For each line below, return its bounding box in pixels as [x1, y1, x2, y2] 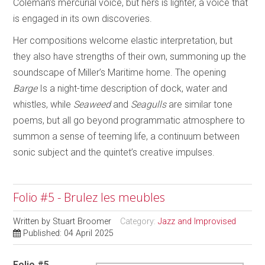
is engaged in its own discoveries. [13, 12, 155, 24]
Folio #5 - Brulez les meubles [13, 189, 166, 205]
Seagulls [131, 98, 167, 110]
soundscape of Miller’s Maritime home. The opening [13, 66, 227, 78]
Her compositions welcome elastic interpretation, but [13, 34, 233, 46]
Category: [120, 216, 159, 227]
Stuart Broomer [53, 216, 112, 227]
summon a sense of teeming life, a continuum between [13, 130, 240, 142]
